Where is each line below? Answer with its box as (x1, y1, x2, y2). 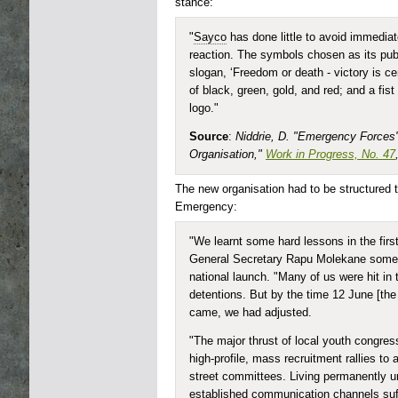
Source (189, 131, 228, 143)
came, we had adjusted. (189, 306, 312, 319)
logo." (189, 102, 219, 115)
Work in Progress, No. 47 (266, 148, 395, 161)
